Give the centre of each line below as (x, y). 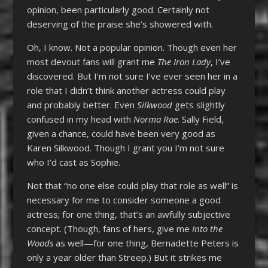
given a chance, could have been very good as (121, 133)
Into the (207, 228)
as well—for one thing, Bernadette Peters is (146, 243)
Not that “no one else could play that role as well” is (132, 185)
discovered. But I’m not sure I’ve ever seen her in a (132, 76)
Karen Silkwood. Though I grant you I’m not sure (125, 147)
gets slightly (198, 104)
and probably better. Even (82, 104)
